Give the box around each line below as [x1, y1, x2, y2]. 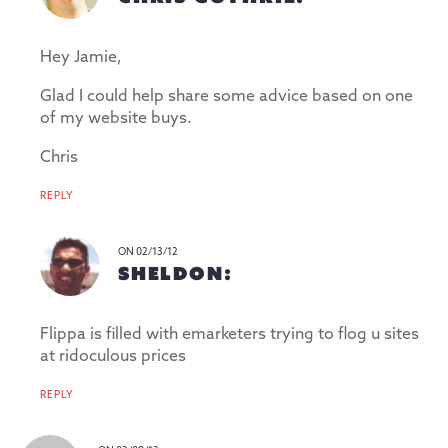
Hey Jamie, [40, 47, 122, 67]
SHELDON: [118, 260, 233, 285]
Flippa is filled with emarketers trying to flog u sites [40, 324, 419, 344]
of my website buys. [40, 108, 192, 128]
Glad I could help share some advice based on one [40, 86, 413, 106]
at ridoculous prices [40, 346, 186, 366]
